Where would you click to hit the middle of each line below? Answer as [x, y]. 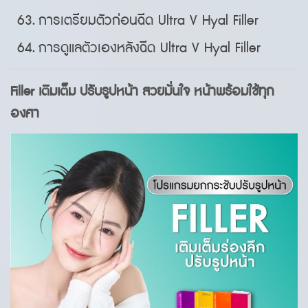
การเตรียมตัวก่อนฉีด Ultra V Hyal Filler [149, 21]
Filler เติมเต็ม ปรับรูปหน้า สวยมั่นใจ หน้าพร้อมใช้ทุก [142, 91]
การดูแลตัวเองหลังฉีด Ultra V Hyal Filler [150, 48]
